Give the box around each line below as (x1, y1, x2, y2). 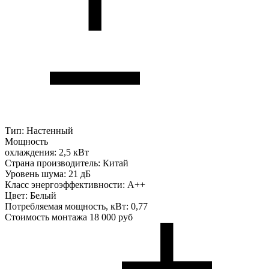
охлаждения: (5, 147, 56, 158)
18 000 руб (89, 212, 133, 223)
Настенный (26, 125, 73, 136)
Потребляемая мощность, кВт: (5, 201, 128, 212)
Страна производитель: (5, 158, 100, 169)
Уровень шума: (5, 169, 66, 180)
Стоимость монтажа (5, 212, 87, 223)
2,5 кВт (59, 147, 89, 158)
